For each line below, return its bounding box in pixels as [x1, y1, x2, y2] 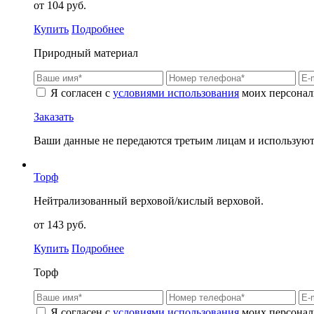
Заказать [34, 111, 74, 123]
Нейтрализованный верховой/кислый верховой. [34, 195, 264, 207]
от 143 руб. [34, 219, 86, 231]
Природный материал [34, 47, 138, 60]
